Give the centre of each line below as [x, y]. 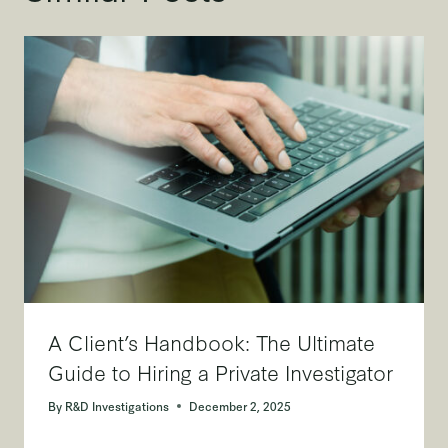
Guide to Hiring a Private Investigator [220, 371]
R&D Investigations [117, 405]
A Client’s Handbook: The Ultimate [211, 341]
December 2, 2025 [240, 405]
